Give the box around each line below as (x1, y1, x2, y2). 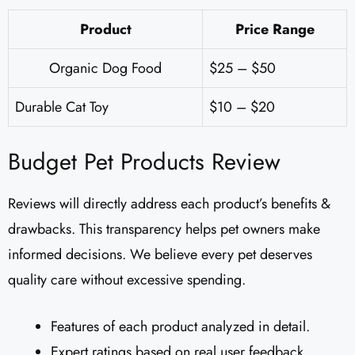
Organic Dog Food (49, 58, 162, 79)
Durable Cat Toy (15, 97, 109, 118)
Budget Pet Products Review (8, 145, 281, 179)
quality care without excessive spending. (8, 269, 246, 291)
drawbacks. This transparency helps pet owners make (8, 219, 320, 240)
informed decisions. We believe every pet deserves (8, 244, 312, 265)
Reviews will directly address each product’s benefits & (8, 193, 330, 215)
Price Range (235, 19, 315, 40)
